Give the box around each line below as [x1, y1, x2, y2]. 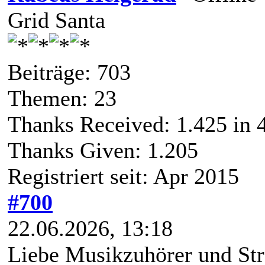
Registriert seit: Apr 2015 [8, 163, 239, 189]
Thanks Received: [8, 111, 176, 137]
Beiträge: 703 [8, 59, 131, 85]
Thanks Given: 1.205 [8, 137, 198, 163]
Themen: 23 [8, 85, 117, 111]
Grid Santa [8, 7, 105, 33]
